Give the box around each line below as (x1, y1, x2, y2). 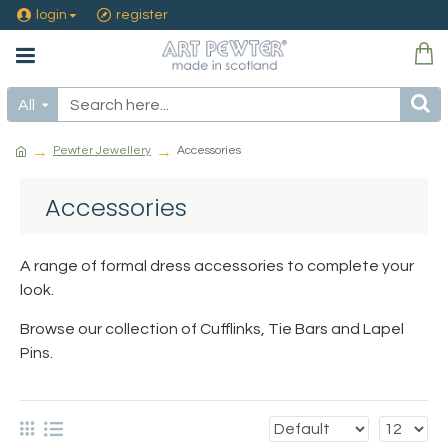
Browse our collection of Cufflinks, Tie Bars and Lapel (20, 321, 404, 337)
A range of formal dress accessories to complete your (20, 258, 414, 274)
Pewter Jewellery (53, 144, 151, 157)
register (116, 7, 168, 22)
